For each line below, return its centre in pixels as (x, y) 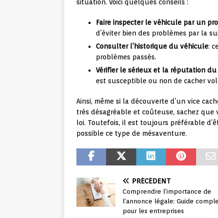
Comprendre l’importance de (167, 192)
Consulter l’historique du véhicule (152, 46)
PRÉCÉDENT (151, 181)
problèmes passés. (126, 57)
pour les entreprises (153, 211)
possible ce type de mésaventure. (132, 134)
